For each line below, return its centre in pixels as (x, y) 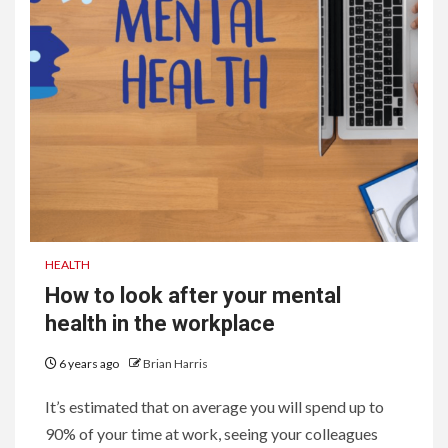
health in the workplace (160, 323)
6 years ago (89, 363)
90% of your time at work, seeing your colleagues (211, 433)
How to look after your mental (193, 295)
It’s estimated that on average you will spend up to (214, 406)
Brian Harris (175, 363)
